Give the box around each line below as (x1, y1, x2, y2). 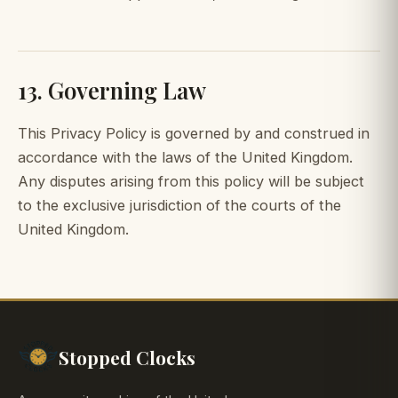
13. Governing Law (18, 74, 206, 105)
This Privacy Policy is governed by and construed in (18, 123, 370, 142)
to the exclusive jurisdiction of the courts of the (18, 195, 341, 214)
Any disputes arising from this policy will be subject (18, 171, 364, 190)
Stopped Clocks (59, 345, 195, 370)
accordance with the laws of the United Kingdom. (18, 147, 353, 166)
